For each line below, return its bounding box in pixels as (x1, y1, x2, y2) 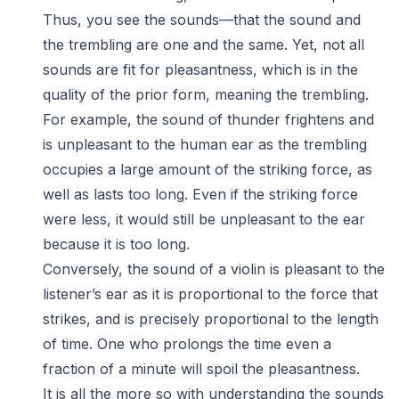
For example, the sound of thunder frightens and (43, 110, 374, 128)
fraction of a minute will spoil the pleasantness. (43, 360, 360, 378)
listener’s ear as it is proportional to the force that (43, 285, 378, 303)
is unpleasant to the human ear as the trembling (43, 135, 367, 153)
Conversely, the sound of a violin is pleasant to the (43, 260, 385, 278)
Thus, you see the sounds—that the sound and (43, 11, 361, 28)
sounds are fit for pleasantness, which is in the (43, 61, 358, 78)
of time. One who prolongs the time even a (43, 335, 331, 353)
